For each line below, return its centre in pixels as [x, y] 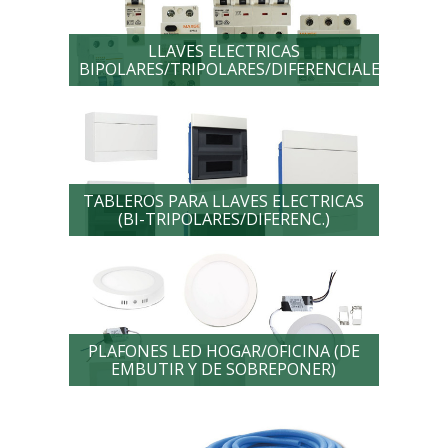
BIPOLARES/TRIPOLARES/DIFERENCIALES [233, 69]
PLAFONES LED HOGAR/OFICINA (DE [223, 351]
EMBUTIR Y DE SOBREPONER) [224, 369]
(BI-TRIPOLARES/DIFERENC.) [223, 219]
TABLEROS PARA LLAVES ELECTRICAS [224, 201]
